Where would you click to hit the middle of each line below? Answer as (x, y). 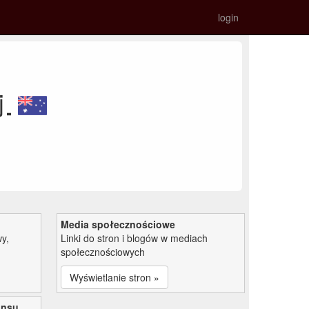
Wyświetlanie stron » (114, 277)
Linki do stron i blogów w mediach (134, 238)
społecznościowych (103, 251)
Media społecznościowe (118, 224)
